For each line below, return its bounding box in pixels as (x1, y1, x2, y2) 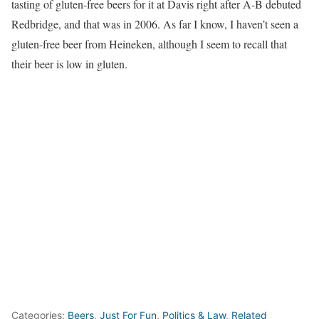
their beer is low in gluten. (11, 56, 127, 71)
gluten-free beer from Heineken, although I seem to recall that (11, 36, 287, 51)
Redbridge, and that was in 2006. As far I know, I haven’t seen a (11, 16, 298, 31)
